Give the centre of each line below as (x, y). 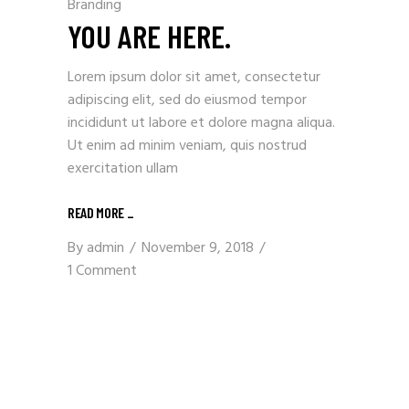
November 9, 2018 (198, 248)
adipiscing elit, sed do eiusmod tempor (187, 100)
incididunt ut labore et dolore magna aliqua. (201, 123)
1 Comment (102, 271)
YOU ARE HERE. (149, 35)
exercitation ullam (123, 168)
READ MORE (97, 212)
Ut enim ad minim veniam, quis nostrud (187, 146)
